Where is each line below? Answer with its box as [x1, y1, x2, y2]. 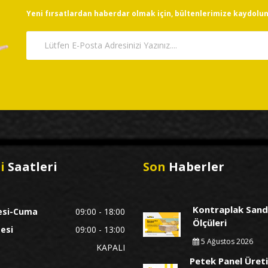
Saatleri [7, 159, 57, 175]
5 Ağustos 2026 [199, 236, 253, 247]
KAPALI [96, 242, 125, 254]
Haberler [166, 159, 224, 175]
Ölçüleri [193, 217, 227, 229]
